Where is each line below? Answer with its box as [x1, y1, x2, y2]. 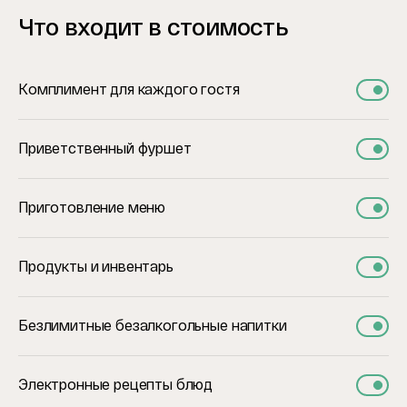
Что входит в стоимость [18, 14, 288, 41]
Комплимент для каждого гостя [18, 82, 240, 97]
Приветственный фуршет [18, 141, 192, 156]
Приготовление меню [18, 200, 166, 215]
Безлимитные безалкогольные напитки [18, 318, 287, 333]
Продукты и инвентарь [18, 259, 174, 274]
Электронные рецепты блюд [18, 377, 213, 392]
